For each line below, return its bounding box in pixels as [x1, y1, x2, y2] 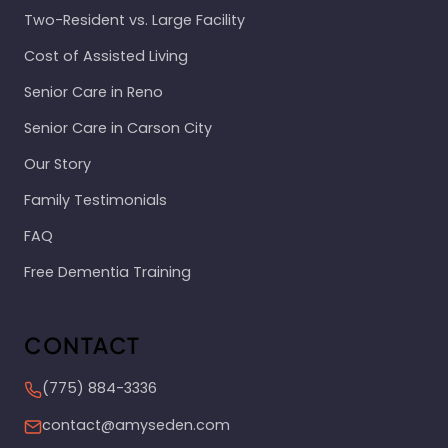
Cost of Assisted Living [24, 46, 188, 66]
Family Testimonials [24, 190, 167, 210]
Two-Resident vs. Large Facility [24, 10, 245, 30]
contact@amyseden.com [42, 415, 230, 435]
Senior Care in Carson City [24, 118, 212, 138]
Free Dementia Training [24, 262, 191, 282]
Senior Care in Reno [24, 82, 163, 102]
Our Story [24, 154, 91, 174]
